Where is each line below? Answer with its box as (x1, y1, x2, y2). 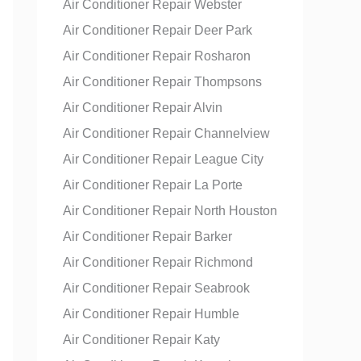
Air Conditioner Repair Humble (63, 307, 239, 321)
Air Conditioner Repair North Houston (63, 204, 277, 218)
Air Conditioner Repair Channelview (63, 127, 270, 140)
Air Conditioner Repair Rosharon (63, 49, 251, 63)
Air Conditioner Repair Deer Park (63, 23, 252, 37)
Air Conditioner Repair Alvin (63, 101, 222, 114)
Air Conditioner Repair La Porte (63, 178, 243, 192)
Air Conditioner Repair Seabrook (63, 281, 250, 295)
